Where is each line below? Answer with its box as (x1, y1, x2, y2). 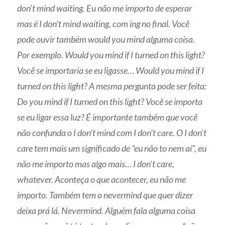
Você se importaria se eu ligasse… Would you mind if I (17, 64, 204, 76)
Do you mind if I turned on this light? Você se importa (17, 95, 203, 107)
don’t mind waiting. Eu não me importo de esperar (17, 2, 192, 14)
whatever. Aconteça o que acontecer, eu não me (17, 173, 186, 185)
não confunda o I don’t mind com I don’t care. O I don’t (17, 127, 207, 138)
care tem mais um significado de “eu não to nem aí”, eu (17, 142, 207, 154)
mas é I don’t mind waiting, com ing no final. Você (17, 18, 190, 29)
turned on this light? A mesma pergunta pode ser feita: (17, 80, 207, 91)
